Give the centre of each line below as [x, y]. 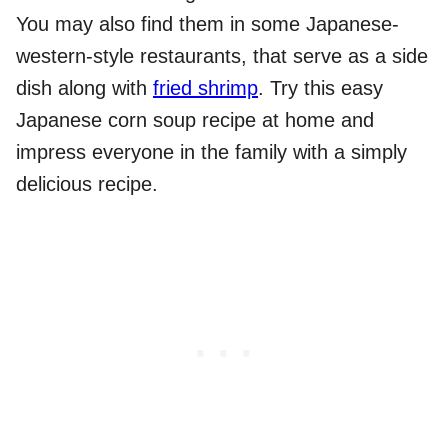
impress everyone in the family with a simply [211, 152]
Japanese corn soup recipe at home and [195, 120]
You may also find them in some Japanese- [207, 24]
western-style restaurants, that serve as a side [222, 56]
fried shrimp [205, 88]
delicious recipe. [87, 184]
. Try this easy [320, 88]
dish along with [84, 88]
